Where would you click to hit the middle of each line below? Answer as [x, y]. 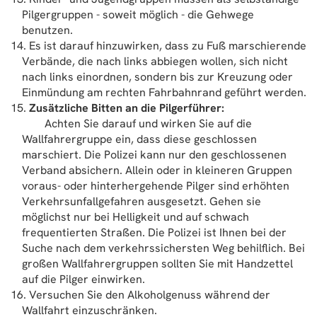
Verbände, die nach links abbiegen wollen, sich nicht [155, 61]
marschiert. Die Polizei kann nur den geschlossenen [154, 155]
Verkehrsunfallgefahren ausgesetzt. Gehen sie [142, 201]
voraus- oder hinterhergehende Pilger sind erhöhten [156, 186]
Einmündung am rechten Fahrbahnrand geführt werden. [164, 92]
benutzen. [47, 30]
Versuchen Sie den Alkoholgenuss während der [150, 295]
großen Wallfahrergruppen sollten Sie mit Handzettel [157, 264]
